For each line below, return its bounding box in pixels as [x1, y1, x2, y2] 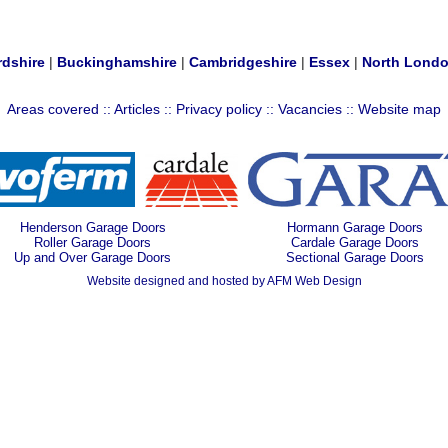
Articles [114, 101, 160, 117]
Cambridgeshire [189, 54, 297, 70]
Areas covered [7, 101, 99, 117]
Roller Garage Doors [34, 235, 152, 251]
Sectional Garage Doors [286, 250, 425, 266]
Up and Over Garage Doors [14, 250, 172, 266]
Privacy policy [176, 101, 262, 117]
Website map [358, 101, 441, 117]
